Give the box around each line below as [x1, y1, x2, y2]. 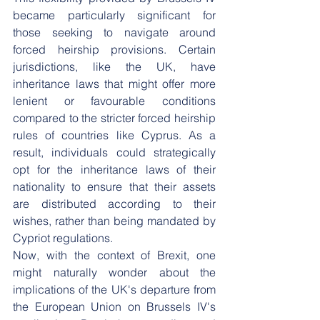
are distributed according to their [13, 196, 216, 211]
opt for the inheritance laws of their [13, 162, 216, 176]
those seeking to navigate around [13, 25, 216, 39]
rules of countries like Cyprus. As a [13, 128, 216, 142]
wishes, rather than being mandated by [13, 214, 216, 228]
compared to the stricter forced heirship [13, 111, 216, 125]
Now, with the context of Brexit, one [13, 248, 216, 262]
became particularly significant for [13, 8, 216, 22]
